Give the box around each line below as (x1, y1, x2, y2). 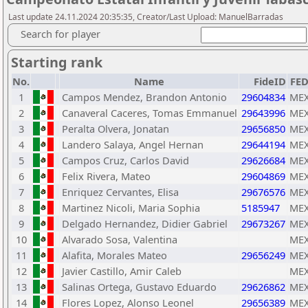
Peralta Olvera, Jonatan (62, 122, 169, 135)
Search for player (21, 27, 100, 41)
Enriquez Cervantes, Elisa (62, 185, 179, 199)
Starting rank (11, 53, 102, 71)
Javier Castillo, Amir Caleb (62, 264, 181, 278)
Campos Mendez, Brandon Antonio (62, 90, 227, 104)
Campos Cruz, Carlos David (62, 153, 189, 167)
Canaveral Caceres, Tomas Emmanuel (62, 106, 237, 120)
